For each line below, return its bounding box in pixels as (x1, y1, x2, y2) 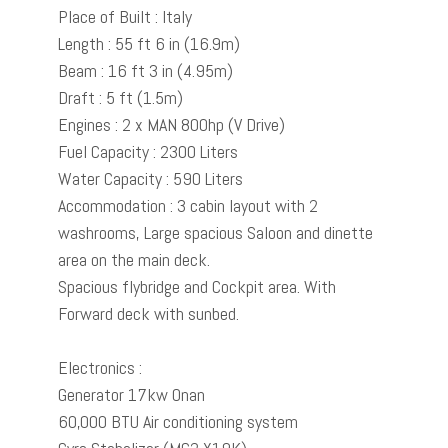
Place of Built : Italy (58, 5, 192, 28)
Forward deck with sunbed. (58, 302, 243, 325)
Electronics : (58, 356, 146, 379)
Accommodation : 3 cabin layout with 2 (58, 194, 318, 217)
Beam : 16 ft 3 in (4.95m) (58, 59, 233, 82)
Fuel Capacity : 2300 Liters (58, 140, 238, 163)
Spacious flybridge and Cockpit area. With (58, 275, 336, 298)
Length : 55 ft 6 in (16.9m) (58, 32, 240, 55)
